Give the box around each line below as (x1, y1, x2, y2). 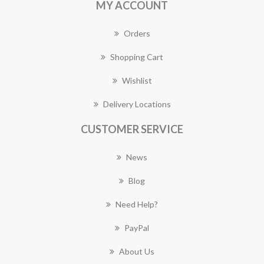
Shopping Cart (110, 52, 163, 62)
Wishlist (121, 75, 152, 85)
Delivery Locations (103, 99, 171, 109)
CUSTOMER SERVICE (81, 123, 183, 136)
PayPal (124, 223, 149, 233)
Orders (123, 28, 150, 38)
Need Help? (115, 199, 158, 209)
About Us (119, 246, 154, 256)
